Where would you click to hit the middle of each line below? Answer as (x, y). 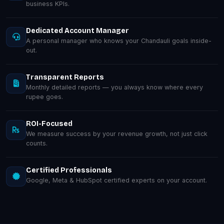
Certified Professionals (69, 170)
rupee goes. (44, 96)
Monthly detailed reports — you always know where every (114, 87)
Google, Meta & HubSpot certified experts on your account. (116, 180)
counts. (37, 143)
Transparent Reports (65, 77)
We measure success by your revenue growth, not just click (117, 133)
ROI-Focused (49, 123)
